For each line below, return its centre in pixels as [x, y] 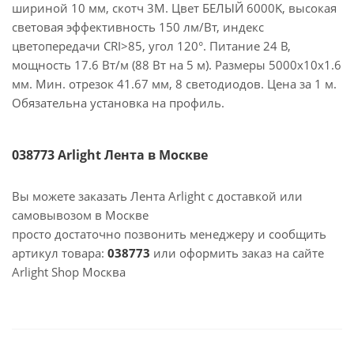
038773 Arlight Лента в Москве [110, 155]
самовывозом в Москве [80, 215]
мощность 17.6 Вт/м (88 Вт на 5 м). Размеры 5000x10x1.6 [177, 65]
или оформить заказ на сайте [237, 253]
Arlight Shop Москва [69, 272]
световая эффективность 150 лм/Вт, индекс [138, 27]
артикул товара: [60, 253]
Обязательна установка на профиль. [118, 103]
